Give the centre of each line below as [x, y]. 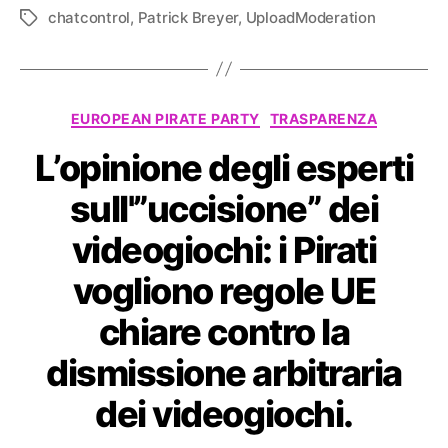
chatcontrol [89, 17]
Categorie [263, 114]
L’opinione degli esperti [224, 168]
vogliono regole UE [224, 291]
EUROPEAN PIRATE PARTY [165, 118]
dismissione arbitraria [224, 373]
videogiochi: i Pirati [224, 250]
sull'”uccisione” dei [224, 209]
